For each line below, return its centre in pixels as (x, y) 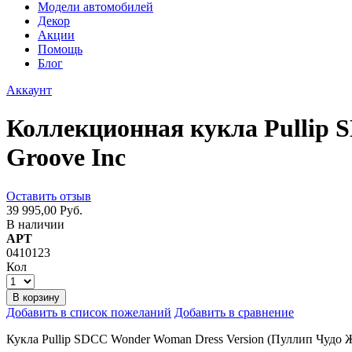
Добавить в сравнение (234, 312)
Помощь (60, 49)
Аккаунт (29, 90)
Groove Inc (66, 158)
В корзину (36, 297)
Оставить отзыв (49, 196)
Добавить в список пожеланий (89, 312)
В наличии (35, 224)
